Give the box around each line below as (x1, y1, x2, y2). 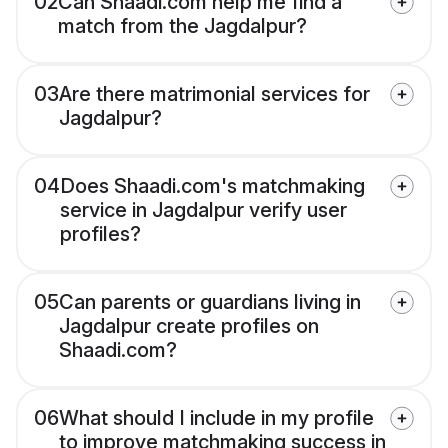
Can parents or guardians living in (59, 290, 361, 315)
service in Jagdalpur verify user (60, 198, 347, 223)
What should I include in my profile (59, 406, 374, 431)
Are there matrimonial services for (59, 82, 370, 107)
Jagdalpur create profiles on (59, 314, 319, 339)
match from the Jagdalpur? (58, 14, 307, 39)
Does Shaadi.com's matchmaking (60, 174, 365, 199)
